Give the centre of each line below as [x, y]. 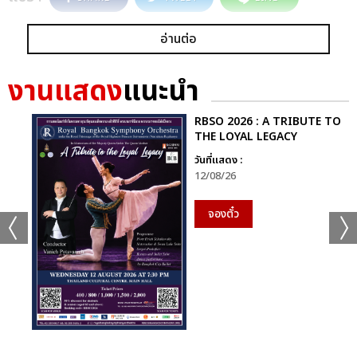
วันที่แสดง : [218, 160]
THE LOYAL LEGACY [246, 136]
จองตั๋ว [224, 214]
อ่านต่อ [178, 39]
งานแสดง [65, 92]
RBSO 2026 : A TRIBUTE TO [268, 121]
